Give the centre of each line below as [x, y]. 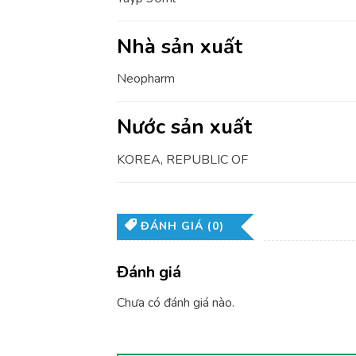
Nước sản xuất [184, 127]
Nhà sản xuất [180, 46]
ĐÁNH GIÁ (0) [182, 226]
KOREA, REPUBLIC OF [182, 160]
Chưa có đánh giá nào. [176, 303]
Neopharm [146, 79]
